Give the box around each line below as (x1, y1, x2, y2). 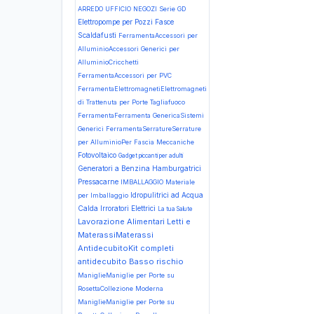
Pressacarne (78, 177, 121, 186)
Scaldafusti (78, 31, 118, 39)
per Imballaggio (78, 191, 130, 199)
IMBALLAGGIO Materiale (121, 178, 195, 186)
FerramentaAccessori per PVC (78, 71, 172, 79)
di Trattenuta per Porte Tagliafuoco (78, 98, 185, 106)
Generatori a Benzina (78, 164, 152, 172)
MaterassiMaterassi (78, 230, 153, 240)
